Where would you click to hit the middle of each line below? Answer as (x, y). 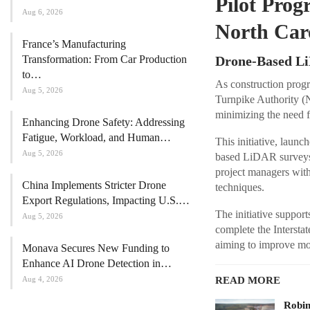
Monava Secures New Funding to (96, 248)
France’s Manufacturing (74, 44)
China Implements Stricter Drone (94, 185)
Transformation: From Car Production (104, 59)
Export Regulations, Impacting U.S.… (106, 200)
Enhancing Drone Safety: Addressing (103, 122)
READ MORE (247, 281)
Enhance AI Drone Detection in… (97, 263)
